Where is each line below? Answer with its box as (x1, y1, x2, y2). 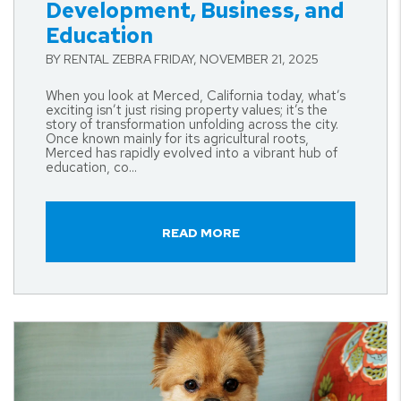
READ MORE (161, 225, 240, 241)
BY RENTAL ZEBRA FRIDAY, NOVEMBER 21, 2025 (46, 51, 319, 67)
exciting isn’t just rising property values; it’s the (46, 101, 328, 119)
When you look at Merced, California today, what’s (46, 87, 346, 105)
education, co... (46, 158, 137, 176)
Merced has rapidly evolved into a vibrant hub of (46, 144, 337, 162)
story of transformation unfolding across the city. (46, 115, 338, 133)
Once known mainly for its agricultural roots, (46, 130, 309, 148)
